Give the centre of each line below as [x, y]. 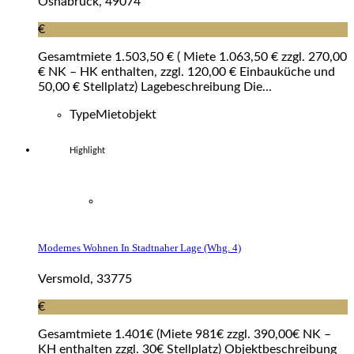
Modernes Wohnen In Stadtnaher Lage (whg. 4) [139, 247]
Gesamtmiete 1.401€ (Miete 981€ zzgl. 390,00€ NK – [185, 334]
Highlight [87, 151]
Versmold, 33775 [85, 279]
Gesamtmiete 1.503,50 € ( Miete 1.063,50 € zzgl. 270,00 [192, 57]
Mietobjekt [126, 115]
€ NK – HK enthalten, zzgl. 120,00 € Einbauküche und [186, 72]
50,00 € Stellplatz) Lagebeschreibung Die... [155, 87]
